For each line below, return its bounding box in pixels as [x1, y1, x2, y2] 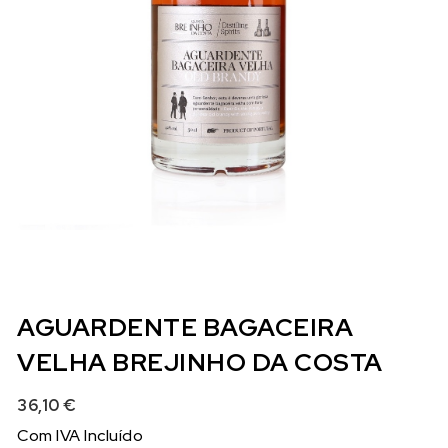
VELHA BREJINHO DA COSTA [17, 345, 383, 379]
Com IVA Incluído [17, 424, 144, 446]
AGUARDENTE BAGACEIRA [17, 310, 354, 344]
